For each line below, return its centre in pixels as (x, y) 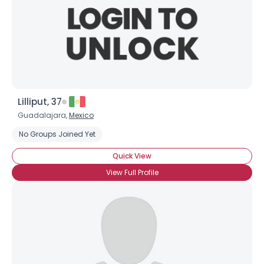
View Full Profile (132, 172)
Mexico (81, 115)
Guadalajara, (43, 115)
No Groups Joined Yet (57, 134)
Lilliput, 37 (40, 102)
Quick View (132, 156)
